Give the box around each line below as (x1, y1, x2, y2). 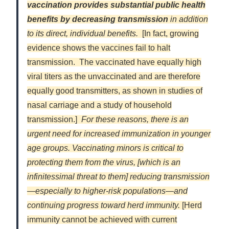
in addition (168, 15, 208, 24)
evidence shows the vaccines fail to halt (27, 43, 170, 53)
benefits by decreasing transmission (27, 15, 168, 24)
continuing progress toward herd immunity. (27, 201, 182, 210)
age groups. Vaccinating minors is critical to (27, 144, 184, 153)
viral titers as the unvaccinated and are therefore (27, 72, 200, 81)
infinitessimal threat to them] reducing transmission (27, 172, 210, 181)
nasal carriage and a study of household (27, 101, 172, 110)
